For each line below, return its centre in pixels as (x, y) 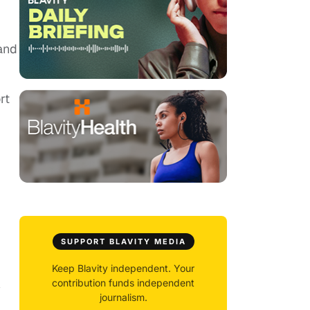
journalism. (123, 298)
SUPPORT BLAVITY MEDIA (123, 242)
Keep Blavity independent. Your (123, 268)
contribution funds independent (123, 283)
